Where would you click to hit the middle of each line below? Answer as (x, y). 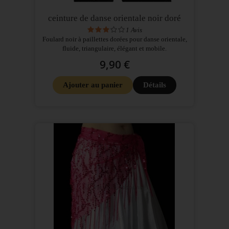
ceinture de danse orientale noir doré (114, 18)
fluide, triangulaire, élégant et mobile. (114, 49)
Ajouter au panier (93, 85)
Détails (155, 85)
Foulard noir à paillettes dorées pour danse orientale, (114, 39)
